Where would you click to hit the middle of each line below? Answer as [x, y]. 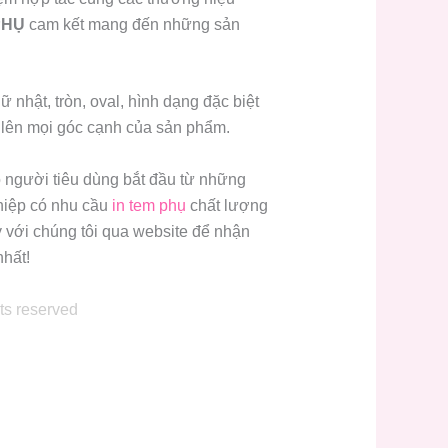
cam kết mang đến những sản [132, 24]
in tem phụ [148, 206]
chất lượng [226, 206]
